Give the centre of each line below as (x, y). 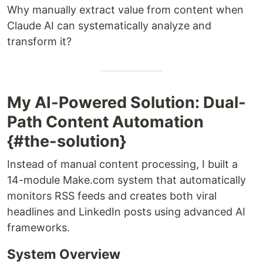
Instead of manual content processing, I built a (122, 164)
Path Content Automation (105, 122)
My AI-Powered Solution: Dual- (127, 103)
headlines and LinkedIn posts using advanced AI (126, 212)
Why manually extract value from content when (125, 10)
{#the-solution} (67, 141)
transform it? (39, 42)
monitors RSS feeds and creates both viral (112, 196)
